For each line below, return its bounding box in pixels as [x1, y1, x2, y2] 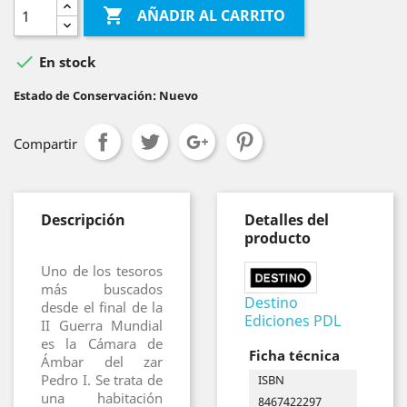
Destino [244, 292, 298, 313]
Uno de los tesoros [41, 262, 163, 280]
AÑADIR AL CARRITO [137, 5, 286, 26]
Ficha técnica [249, 345, 340, 364]
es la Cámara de [41, 334, 163, 352]
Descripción [41, 210, 125, 230]
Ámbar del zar [41, 352, 163, 371]
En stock [35, 53, 95, 72]
